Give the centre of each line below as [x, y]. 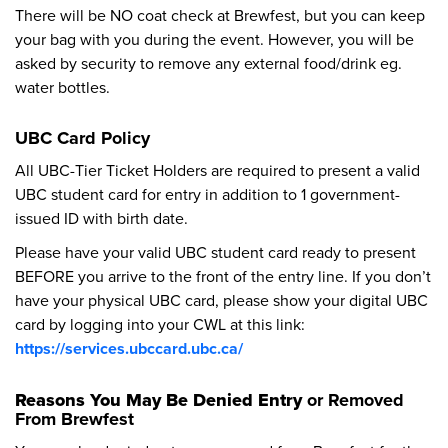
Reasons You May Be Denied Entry [158, 400]
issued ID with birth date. [101, 218]
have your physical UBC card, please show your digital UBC [221, 300]
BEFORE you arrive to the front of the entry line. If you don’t [223, 276]
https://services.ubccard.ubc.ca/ [129, 349]
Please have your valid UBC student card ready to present [215, 252]
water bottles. [62, 87]
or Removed [353, 400]
